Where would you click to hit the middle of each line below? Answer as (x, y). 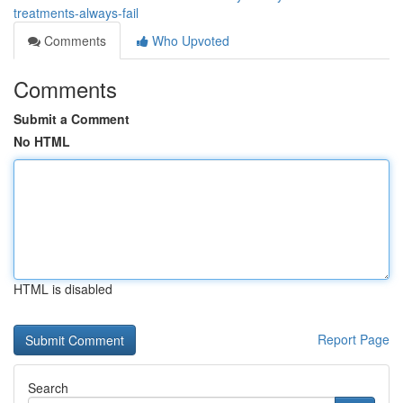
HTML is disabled (63, 289)
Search (48, 388)
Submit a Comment (72, 119)
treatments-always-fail (76, 13)
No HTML (42, 141)
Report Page (354, 339)
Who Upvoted (189, 40)
